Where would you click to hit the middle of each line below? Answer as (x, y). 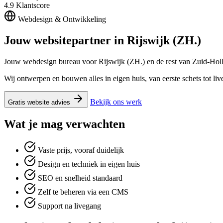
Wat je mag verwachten (64, 124)
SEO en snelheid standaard (80, 178)
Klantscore (33, 5)
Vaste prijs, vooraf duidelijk (81, 150)
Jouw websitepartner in (65, 40)
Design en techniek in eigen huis (89, 164)
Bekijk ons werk (116, 102)
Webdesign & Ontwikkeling (62, 19)
